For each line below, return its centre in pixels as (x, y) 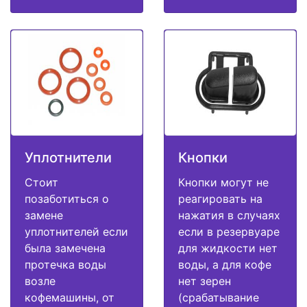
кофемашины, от (70, 297)
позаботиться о (67, 198)
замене (44, 215)
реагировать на (220, 198)
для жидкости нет (228, 248)
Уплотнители (68, 157)
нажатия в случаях (229, 215)
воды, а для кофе (225, 264)
